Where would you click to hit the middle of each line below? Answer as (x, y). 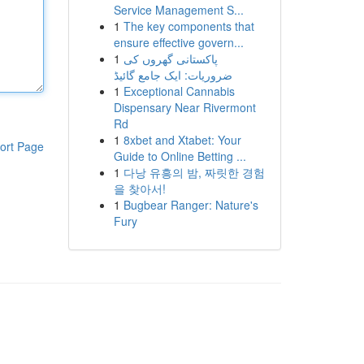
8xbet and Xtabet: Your (182, 140)
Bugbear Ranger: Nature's (191, 205)
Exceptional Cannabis (179, 91)
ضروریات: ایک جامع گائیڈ (173, 75)
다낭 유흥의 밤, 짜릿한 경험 (194, 172)
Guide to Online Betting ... (180, 156)
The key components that (188, 26)
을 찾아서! (139, 188)
